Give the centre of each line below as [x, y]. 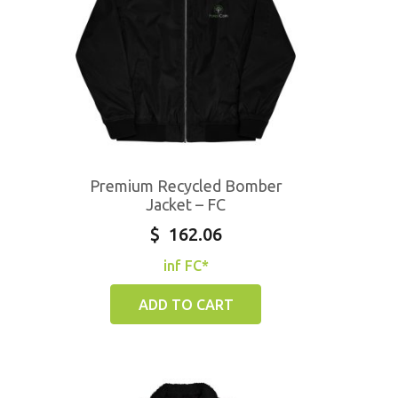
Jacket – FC [186, 204]
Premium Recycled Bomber [186, 185]
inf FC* [186, 265]
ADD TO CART [186, 304]
